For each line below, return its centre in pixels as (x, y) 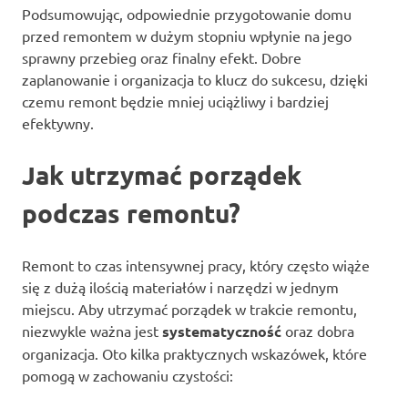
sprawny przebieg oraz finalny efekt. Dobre (162, 57)
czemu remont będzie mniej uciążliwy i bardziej (175, 101)
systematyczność (222, 331)
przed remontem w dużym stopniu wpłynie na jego (187, 35)
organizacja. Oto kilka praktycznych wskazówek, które (194, 353)
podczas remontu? (131, 212)
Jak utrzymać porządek (162, 174)
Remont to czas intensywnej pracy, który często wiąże (196, 265)
